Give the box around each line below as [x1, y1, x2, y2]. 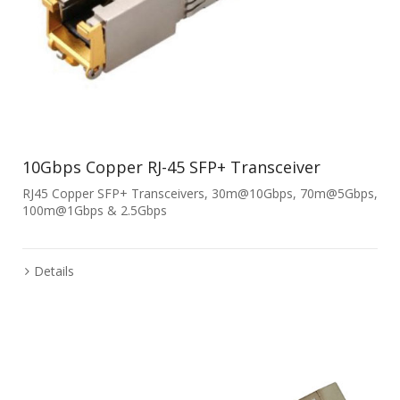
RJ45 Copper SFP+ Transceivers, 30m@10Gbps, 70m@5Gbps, [22, 185, 378, 203]
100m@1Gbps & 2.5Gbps [22, 202, 167, 220]
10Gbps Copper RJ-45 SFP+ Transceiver [22, 156, 321, 179]
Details [33, 262, 74, 280]
